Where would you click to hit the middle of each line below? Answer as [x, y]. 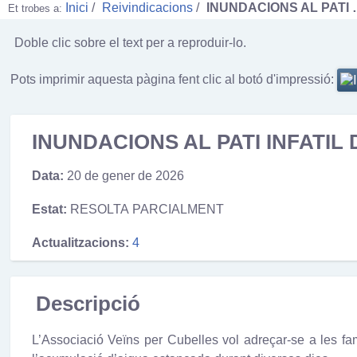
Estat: [49, 209]
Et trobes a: [37, 8]
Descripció [88, 303]
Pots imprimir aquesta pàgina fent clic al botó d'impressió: [173, 79]
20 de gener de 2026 [125, 176]
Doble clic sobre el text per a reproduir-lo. [131, 42]
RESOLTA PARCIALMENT [147, 209]
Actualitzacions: [80, 242]
